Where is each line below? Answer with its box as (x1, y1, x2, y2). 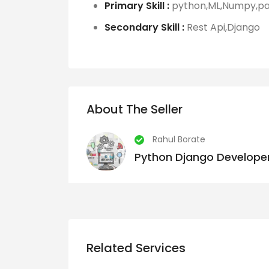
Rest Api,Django (184, 20, 260, 34)
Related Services (86, 239, 186, 256)
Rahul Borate (150, 133, 205, 145)
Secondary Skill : (104, 20, 184, 34)
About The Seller (86, 100, 183, 118)
